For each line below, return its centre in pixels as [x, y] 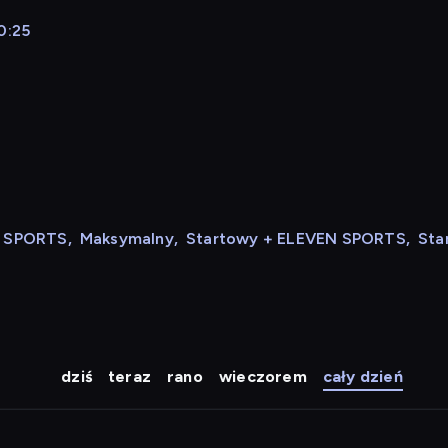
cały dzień [362, 376]
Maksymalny [126, 238]
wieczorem [262, 376]
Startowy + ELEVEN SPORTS [296, 238]
